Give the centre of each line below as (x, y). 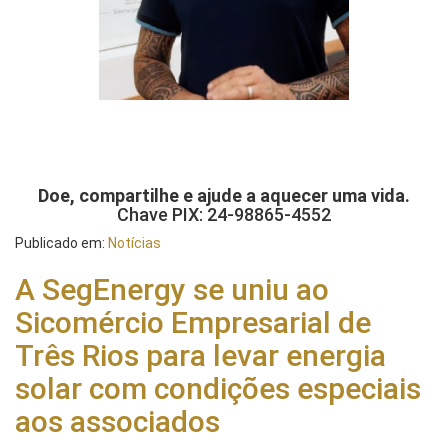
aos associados (117, 421)
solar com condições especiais (218, 388)
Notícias (134, 242)
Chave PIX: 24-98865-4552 (224, 214)
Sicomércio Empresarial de (193, 322)
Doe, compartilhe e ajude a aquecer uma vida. (224, 195)
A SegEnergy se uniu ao (172, 289)
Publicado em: (61, 242)
